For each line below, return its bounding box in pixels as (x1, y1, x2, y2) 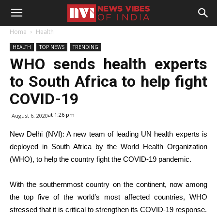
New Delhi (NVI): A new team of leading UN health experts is (10, 130, 207, 138)
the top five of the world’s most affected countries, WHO (10, 193, 207, 201)
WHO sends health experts (10, 55, 207, 73)
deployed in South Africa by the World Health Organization (10, 142, 207, 151)
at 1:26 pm (48, 111, 75, 118)
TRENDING (73, 44, 98, 50)
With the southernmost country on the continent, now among (10, 180, 207, 188)
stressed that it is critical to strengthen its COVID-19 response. (10, 205, 207, 214)
